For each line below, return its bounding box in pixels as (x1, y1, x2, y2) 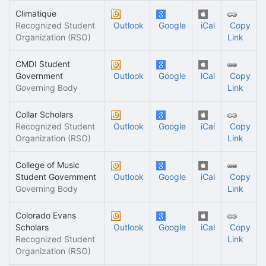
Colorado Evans (15, 210, 76, 220)
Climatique (15, 8, 56, 18)
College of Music (15, 160, 80, 170)
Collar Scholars (15, 109, 73, 119)
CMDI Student (15, 59, 70, 69)
